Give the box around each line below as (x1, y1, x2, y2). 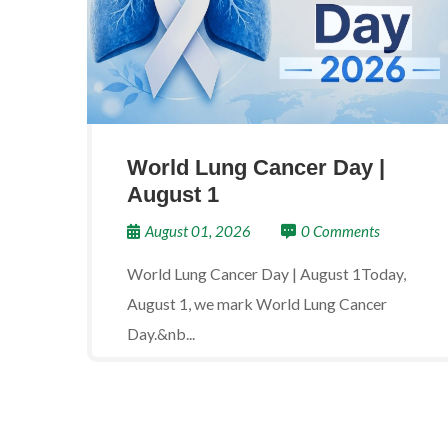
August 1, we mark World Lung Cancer (127, 294, 387, 313)
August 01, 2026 (145, 222, 251, 240)
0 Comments (301, 222, 380, 240)
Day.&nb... (127, 324, 195, 343)
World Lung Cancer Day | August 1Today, (127, 264, 406, 283)
